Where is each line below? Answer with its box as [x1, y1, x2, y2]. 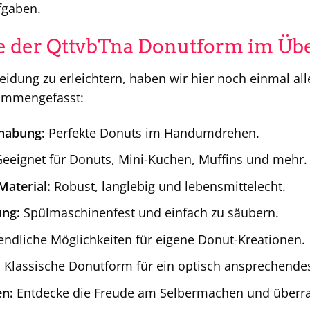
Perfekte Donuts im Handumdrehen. [44, 124, 259, 141]
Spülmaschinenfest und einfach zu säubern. [19, 204, 279, 221]
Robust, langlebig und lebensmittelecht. [50, 177, 286, 194]
